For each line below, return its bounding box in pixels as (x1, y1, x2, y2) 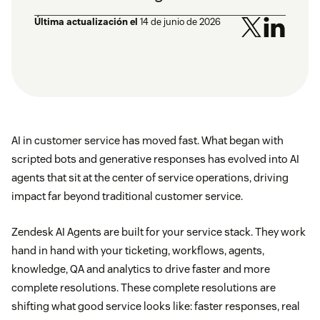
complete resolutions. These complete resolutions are (11, 281, 276, 295)
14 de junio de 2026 (140, 16, 221, 29)
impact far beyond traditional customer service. (11, 189, 245, 204)
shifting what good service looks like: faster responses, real (11, 299, 300, 314)
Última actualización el (34, 16, 138, 29)
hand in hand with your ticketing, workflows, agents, (11, 244, 264, 258)
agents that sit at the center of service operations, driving (11, 171, 289, 185)
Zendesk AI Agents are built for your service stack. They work (11, 225, 306, 239)
